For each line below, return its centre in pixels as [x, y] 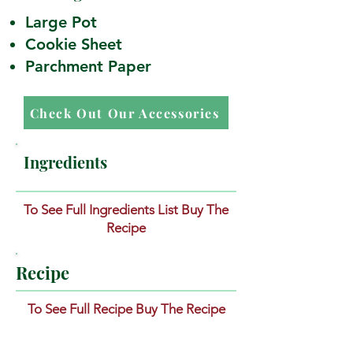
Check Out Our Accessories [124, 113]
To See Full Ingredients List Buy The [126, 210]
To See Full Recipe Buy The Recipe [126, 309]
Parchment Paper [88, 67]
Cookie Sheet [76, 45]
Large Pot [63, 22]
